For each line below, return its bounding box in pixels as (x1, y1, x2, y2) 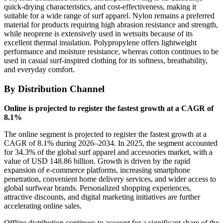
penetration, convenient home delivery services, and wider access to (4, 174, 216, 183)
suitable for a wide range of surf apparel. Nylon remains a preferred (4, 11, 215, 20)
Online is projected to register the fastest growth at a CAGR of (4, 104, 214, 112)
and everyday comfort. (4, 65, 75, 74)
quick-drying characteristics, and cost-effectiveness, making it (4, 2, 196, 11)
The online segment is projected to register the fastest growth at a (4, 129, 207, 138)
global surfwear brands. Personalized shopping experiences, (4, 183, 191, 192)
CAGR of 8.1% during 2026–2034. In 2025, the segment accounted (4, 138, 218, 147)
